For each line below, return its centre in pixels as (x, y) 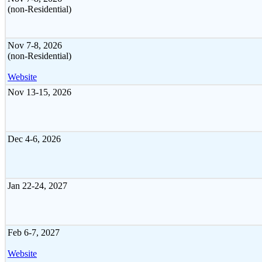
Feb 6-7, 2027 (34, 232)
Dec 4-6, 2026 (34, 139)
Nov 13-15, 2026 (39, 92)
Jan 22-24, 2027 (37, 185)
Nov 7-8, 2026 (35, 45)
